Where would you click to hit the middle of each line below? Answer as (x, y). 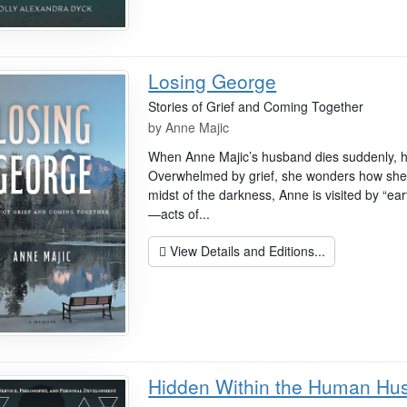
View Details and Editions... (245, 251)
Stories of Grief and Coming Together (256, 107)
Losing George (213, 81)
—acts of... (179, 214)
